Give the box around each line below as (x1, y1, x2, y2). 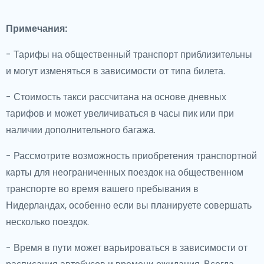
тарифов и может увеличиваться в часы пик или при (6, 107, 234, 120)
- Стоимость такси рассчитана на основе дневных (6, 90, 226, 104)
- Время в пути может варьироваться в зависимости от (6, 241, 247, 255)
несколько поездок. (6, 215, 89, 229)
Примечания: (6, 22, 67, 35)
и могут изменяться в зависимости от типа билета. (6, 64, 225, 78)
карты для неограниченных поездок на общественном (6, 166, 243, 179)
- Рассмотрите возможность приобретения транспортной (6, 149, 257, 163)
